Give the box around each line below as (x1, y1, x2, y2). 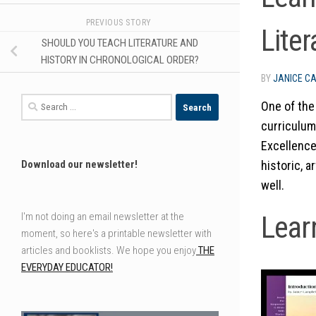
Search (20, 95, 51, 109)
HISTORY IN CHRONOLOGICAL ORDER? (41, 54, 199, 67)
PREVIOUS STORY (85, 17, 154, 28)
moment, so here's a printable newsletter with (21, 227, 212, 241)
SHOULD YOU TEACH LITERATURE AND (42, 37, 198, 50)
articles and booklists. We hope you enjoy (21, 244, 196, 257)
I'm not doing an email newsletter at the (21, 210, 184, 224)
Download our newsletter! (21, 158, 138, 171)
